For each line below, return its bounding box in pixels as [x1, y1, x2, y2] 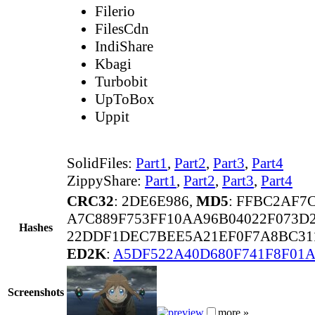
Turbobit [95, 72, 148, 90]
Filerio [95, 2, 135, 20]
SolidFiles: [67, 154, 136, 172]
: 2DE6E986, [114, 192, 196, 210]
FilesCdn [95, 20, 149, 37]
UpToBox [95, 90, 155, 108]
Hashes [19, 221, 53, 233]
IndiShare [95, 37, 153, 55]
